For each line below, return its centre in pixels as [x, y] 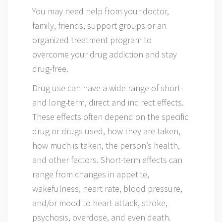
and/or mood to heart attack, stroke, [100, 203]
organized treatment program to [92, 40]
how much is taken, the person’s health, [106, 145]
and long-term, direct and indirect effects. [108, 102]
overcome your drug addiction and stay [105, 54]
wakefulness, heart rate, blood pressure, [107, 189]
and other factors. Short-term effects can [107, 160]
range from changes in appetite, [91, 174]
